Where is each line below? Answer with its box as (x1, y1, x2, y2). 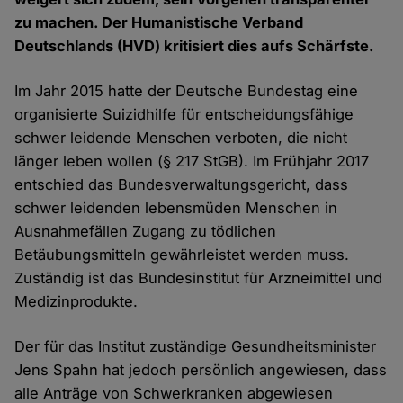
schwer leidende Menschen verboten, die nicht (14, 129, 348, 148)
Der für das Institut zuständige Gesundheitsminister (14, 337, 377, 356)
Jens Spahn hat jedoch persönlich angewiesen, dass (14, 361, 388, 380)
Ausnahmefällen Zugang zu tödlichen (14, 222, 277, 241)
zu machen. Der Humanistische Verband (14, 13, 304, 32)
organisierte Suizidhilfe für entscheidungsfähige (14, 105, 354, 124)
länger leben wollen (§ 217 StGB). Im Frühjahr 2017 (14, 152, 370, 171)
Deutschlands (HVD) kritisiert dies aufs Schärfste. (14, 37, 375, 56)
